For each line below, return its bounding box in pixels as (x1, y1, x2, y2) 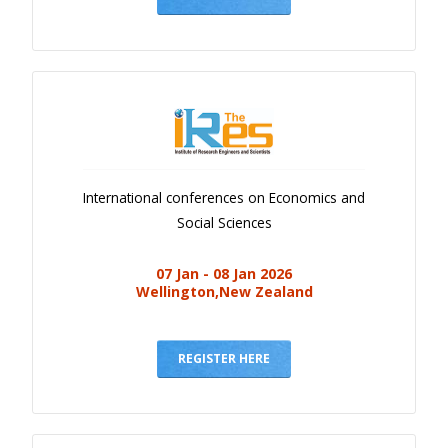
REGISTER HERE (178, 349, 270, 367)
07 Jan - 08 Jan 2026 (156, 263, 292, 283)
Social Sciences (176, 212, 272, 232)
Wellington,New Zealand (135, 281, 313, 301)
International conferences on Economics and (83, 187, 365, 207)
